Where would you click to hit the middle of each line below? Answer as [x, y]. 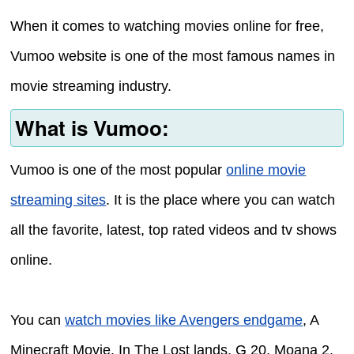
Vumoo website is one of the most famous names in [173, 56]
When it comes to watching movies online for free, [168, 26]
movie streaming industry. [91, 86]
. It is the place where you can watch [221, 200]
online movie [266, 169]
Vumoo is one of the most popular [119, 169]
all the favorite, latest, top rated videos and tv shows [174, 230]
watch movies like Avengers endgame [184, 320]
